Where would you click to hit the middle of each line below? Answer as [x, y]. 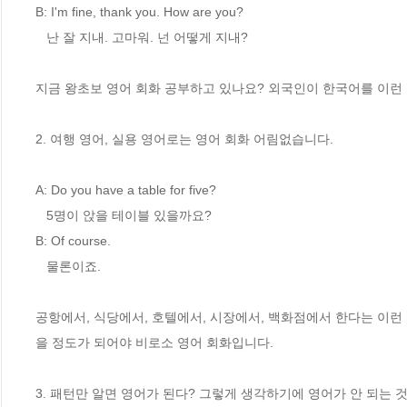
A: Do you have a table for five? [126, 189]
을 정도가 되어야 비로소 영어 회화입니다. [154, 342]
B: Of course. [73, 240]
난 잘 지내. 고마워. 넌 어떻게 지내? [41, 37]
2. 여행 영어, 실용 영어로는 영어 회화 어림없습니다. [184, 139]
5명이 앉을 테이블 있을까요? [41, 215]
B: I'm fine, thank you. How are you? [139, 11]
